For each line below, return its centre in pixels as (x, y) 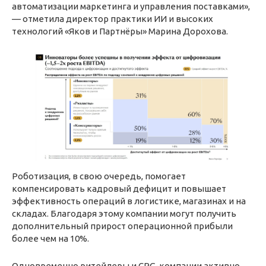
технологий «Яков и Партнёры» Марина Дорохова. (120, 31)
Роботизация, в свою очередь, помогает (99, 176)
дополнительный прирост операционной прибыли (122, 226)
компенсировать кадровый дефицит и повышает (119, 188)
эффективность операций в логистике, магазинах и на (129, 201)
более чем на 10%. (50, 238)
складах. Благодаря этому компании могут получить (124, 213)
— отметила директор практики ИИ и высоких (113, 18)
